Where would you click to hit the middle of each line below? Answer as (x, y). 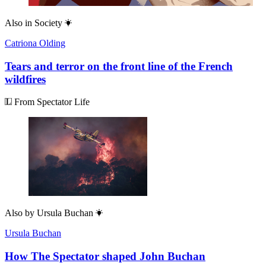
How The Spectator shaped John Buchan (105, 256)
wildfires (25, 79)
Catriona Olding (35, 43)
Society (48, 23)
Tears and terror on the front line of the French (119, 66)
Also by (20, 213)
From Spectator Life (51, 102)
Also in (18, 23)
